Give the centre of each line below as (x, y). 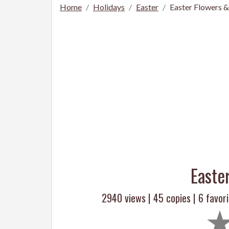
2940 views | (128, 198)
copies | (181, 198)
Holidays (109, 7)
